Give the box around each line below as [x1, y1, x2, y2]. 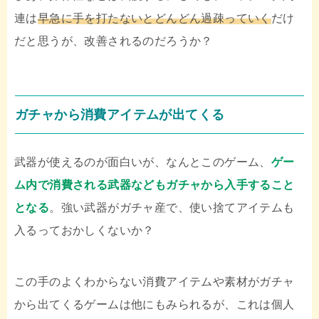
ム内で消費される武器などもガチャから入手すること [14, 179, 295, 192]
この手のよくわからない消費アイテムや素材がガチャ [14, 276, 295, 288]
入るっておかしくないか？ [14, 224, 155, 237]
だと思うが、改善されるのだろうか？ [14, 35, 213, 48]
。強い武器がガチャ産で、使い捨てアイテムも [49, 202, 295, 214]
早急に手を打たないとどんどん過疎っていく [37, 12, 271, 25]
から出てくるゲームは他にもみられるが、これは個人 [14, 298, 295, 311]
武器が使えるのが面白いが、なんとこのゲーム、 [14, 156, 271, 169]
